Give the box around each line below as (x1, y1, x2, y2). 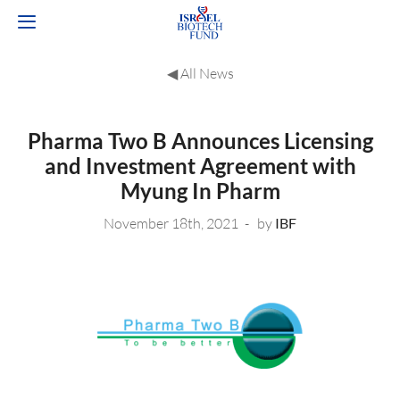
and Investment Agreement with (44, 153, 356, 179)
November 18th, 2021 (104, 214, 239, 232)
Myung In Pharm (120, 178, 280, 204)
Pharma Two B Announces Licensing (27, 128, 373, 154)
